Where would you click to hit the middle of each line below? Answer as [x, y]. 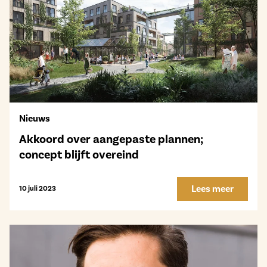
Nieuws [35, 119]
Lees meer [212, 189]
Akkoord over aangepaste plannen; [111, 139]
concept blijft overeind [79, 155]
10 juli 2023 [38, 189]
